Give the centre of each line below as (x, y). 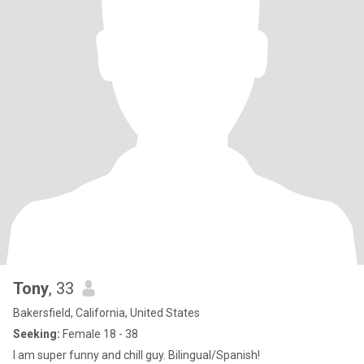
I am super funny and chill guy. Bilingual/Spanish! (136, 355)
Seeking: (37, 334)
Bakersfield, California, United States (106, 313)
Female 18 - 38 (99, 334)
